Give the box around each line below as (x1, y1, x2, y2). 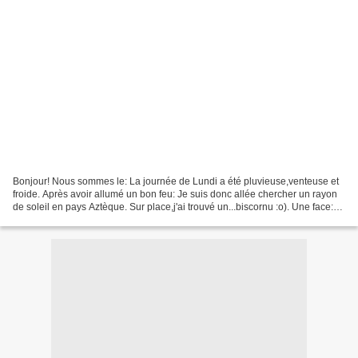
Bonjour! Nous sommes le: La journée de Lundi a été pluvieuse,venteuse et (13, 175, 339, 187)
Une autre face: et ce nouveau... (13, 213, 150, 225)
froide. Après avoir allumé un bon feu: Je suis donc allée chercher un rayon (13, 188, 337, 200)
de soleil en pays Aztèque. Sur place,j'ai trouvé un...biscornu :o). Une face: (13, 201, 333, 213)
